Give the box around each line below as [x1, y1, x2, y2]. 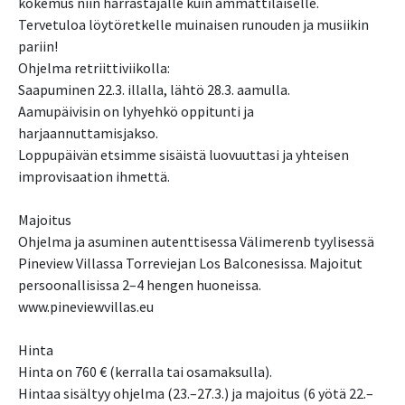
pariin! [18, 36, 58, 55]
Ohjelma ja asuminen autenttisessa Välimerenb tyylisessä [18, 231, 374, 250]
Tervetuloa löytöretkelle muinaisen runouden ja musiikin [18, 14, 369, 33]
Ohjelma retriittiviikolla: [18, 58, 170, 77]
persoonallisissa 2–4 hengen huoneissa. [18, 275, 261, 294]
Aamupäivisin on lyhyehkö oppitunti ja [18, 101, 254, 120]
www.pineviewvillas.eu [18, 297, 154, 316]
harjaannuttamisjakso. [18, 123, 158, 142]
